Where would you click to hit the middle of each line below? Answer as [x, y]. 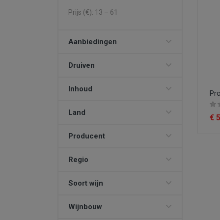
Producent [87, 136]
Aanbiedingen [93, 42]
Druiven [82, 65]
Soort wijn [86, 183]
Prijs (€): [82, 12]
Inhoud [80, 89]
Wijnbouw [85, 207]
